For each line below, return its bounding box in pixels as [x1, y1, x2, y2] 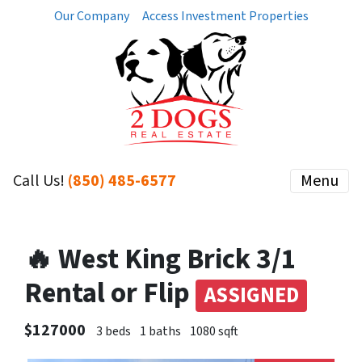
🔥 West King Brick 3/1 [24, 239, 297, 280]
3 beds [96, 322, 131, 340]
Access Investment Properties [141, 7, 309, 25]
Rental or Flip [24, 273, 196, 314]
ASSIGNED [204, 280, 299, 311]
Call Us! [13, 170, 68, 192]
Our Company [53, 7, 129, 25]
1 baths [140, 322, 181, 340]
